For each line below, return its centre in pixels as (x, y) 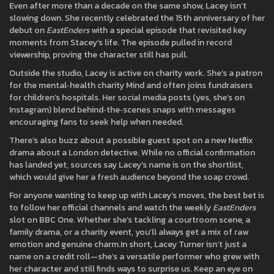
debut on (28, 30)
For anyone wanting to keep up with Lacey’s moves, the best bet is (137, 195)
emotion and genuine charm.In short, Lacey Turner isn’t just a (128, 244)
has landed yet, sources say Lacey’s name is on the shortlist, (126, 165)
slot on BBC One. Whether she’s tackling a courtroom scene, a (130, 220)
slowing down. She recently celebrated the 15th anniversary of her (137, 18)
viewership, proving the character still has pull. (98, 55)
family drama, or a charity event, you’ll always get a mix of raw (129, 232)
